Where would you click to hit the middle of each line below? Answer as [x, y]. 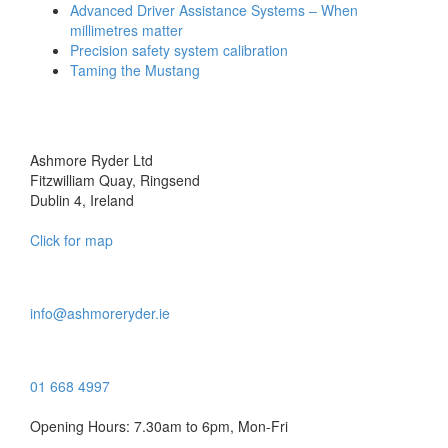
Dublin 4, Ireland [82, 200]
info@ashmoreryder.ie [100, 313]
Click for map [71, 240]
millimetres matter [126, 30]
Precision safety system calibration [179, 50]
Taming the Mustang [135, 70]
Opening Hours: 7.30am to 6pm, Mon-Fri [159, 426]
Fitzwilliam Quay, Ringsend [115, 180]
